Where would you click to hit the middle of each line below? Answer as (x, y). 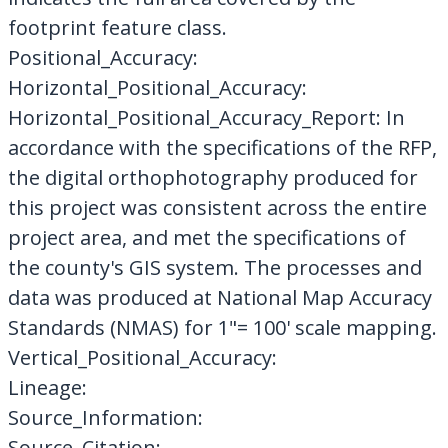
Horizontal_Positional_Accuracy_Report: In (206, 117)
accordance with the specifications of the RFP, (222, 147)
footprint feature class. (117, 27)
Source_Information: (105, 417)
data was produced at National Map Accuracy (219, 297)
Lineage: (47, 387)
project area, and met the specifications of (206, 237)
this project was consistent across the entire (217, 207)
